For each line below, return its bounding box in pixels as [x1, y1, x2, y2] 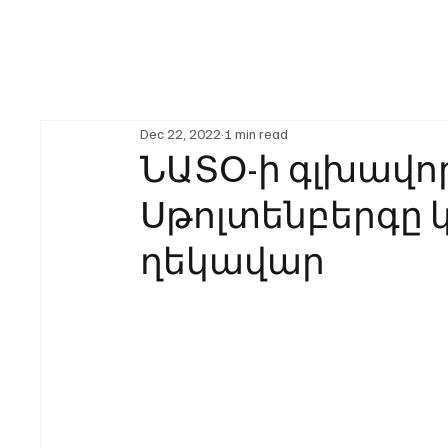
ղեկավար [140, 237, 326, 283]
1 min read [224, 124, 289, 142]
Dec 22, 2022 [140, 124, 222, 142]
